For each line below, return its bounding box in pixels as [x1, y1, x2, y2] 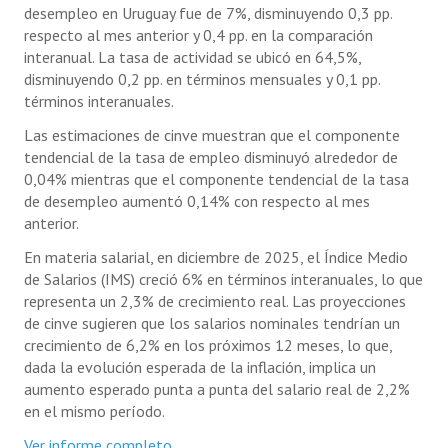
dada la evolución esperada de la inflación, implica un [24, 356, 376, 377]
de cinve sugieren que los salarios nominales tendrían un [24, 312, 400, 333]
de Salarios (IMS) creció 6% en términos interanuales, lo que [24, 268, 423, 289]
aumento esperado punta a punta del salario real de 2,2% [24, 378, 410, 399]
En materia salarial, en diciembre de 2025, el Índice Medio [24, 246, 408, 267]
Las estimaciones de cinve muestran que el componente [24, 124, 400, 145]
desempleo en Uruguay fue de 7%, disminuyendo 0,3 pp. [24, 2, 392, 23]
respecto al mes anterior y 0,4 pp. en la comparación [24, 24, 373, 45]
